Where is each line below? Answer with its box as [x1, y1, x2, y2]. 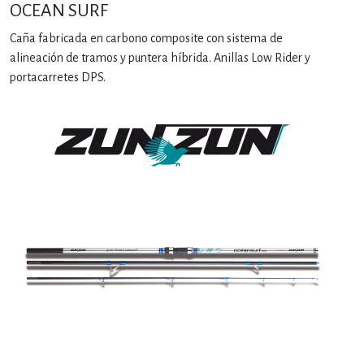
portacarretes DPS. [10, 70, 106, 84]
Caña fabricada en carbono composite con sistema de [10, 31, 283, 45]
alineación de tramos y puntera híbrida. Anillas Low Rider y [10, 50, 310, 64]
